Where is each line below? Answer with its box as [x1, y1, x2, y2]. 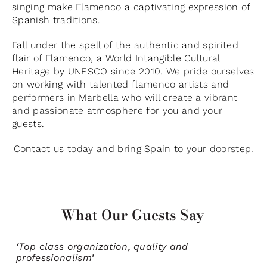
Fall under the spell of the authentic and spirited [11, 39, 238, 51]
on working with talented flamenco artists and [11, 78, 229, 90]
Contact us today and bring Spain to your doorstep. [13, 142, 254, 154]
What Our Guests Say [60, 204, 205, 225]
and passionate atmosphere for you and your [11, 104, 223, 116]
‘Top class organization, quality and [16, 240, 188, 252]
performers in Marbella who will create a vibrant [11, 91, 238, 103]
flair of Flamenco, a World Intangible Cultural [11, 52, 220, 64]
